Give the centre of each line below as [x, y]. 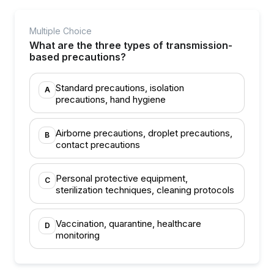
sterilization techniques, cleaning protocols [145, 190]
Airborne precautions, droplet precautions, [144, 133]
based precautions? [78, 57]
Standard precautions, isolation [120, 88]
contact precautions [98, 145]
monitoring [78, 235]
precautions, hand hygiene [111, 99]
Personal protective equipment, [122, 178]
